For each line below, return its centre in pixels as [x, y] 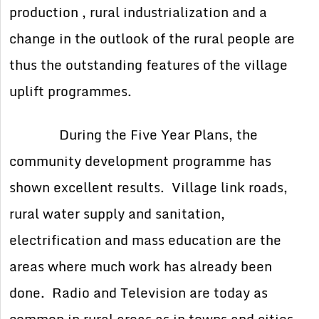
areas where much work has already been [141, 267]
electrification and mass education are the [146, 240]
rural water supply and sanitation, [117, 214]
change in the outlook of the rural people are [152, 39]
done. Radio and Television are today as [139, 293]
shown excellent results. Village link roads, [149, 188]
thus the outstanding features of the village [149, 65]
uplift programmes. [71, 91]
